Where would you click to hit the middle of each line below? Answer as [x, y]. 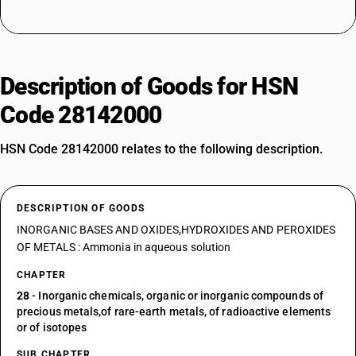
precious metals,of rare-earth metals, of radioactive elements [174, 311]
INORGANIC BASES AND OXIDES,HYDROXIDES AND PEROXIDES [176, 230]
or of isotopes [52, 327]
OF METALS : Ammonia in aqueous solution [124, 247]
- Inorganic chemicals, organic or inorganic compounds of [176, 296]
